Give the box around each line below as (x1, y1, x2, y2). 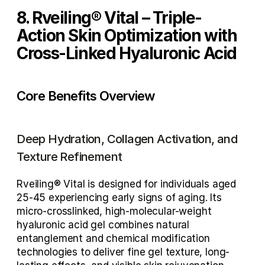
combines (105, 218, 157, 231)
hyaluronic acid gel (17, 218, 105, 231)
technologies (17, 245, 78, 258)
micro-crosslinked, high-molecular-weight (17, 205, 212, 217)
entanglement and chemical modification (17, 232, 210, 244)
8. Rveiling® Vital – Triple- (17, 7, 202, 28)
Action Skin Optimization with (17, 25, 237, 46)
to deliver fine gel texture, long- (77, 245, 230, 258)
